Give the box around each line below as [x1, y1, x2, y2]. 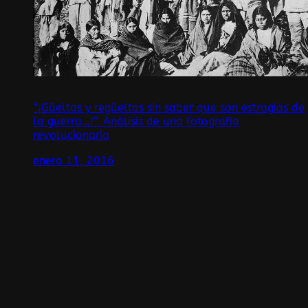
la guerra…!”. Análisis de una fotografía [33, 115, 239, 129]
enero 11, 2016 [33, 153, 114, 167]
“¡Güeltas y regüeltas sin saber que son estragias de [33, 101, 305, 115]
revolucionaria [33, 129, 109, 142]
